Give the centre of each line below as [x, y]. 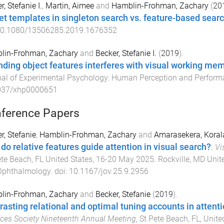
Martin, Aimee [69, 6]
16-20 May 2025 [125, 159]
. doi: [59, 171]
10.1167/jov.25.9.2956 [108, 171]
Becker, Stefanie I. [126, 53]
